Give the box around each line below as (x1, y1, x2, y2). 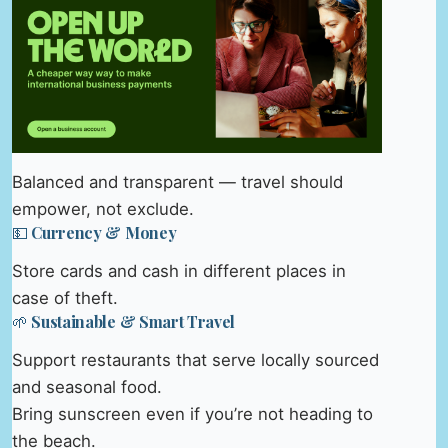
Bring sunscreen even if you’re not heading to (12, 403, 373, 424)
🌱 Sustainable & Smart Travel (12, 310, 236, 332)
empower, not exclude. (12, 198, 194, 219)
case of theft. (12, 287, 118, 308)
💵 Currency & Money (12, 221, 177, 243)
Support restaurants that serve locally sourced (12, 349, 379, 370)
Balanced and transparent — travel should (12, 171, 343, 192)
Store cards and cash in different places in (12, 260, 346, 281)
